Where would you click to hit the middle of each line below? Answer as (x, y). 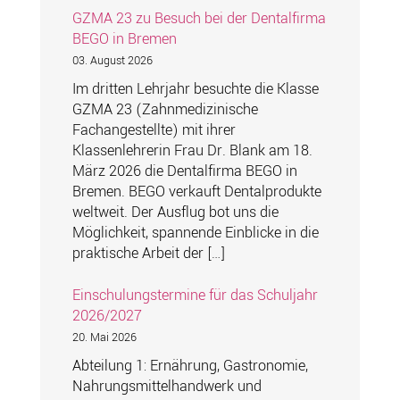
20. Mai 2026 (104, 338)
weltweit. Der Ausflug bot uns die (175, 212)
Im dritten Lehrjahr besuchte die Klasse (195, 89)
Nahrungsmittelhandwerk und (167, 387)
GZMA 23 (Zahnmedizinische (165, 110)
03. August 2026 (112, 61)
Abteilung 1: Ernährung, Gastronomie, (190, 366)
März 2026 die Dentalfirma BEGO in (184, 171)
